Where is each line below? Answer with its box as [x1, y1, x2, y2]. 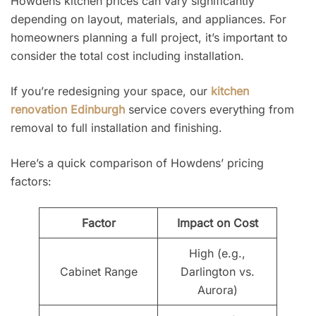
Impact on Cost [176, 216, 258, 231]
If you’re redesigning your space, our [11, 84, 211, 99]
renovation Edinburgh [11, 102, 125, 117]
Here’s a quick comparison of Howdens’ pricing [11, 156, 264, 171]
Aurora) [197, 283, 238, 298]
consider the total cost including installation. [11, 49, 244, 63]
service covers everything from [125, 102, 294, 117]
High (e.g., [189, 246, 245, 261]
